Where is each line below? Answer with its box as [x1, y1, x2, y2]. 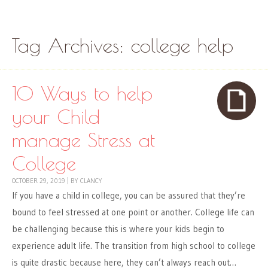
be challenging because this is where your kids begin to [12, 223, 224, 235]
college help [131, 33, 233, 57]
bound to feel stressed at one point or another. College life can [12, 206, 254, 218]
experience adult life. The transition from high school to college [12, 240, 255, 252]
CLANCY [80, 176, 102, 185]
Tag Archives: [12, 33, 131, 57]
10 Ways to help [12, 81, 153, 105]
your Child [12, 105, 100, 129]
